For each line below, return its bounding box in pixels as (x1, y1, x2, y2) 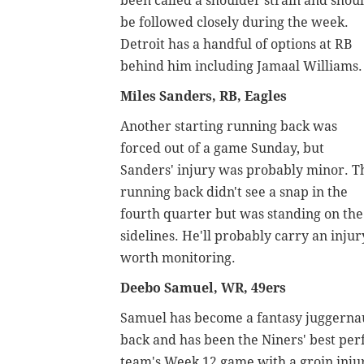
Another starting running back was (120, 119, 337, 135)
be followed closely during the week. (120, 15, 349, 31)
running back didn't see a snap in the (120, 184, 348, 201)
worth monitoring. (120, 250, 236, 266)
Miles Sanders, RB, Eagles (120, 89, 287, 105)
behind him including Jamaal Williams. (120, 58, 362, 75)
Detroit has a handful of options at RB (120, 37, 352, 53)
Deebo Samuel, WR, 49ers (120, 280, 286, 297)
